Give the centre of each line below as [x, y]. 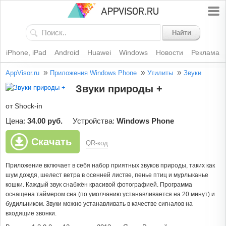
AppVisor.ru [22, 73]
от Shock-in [24, 106]
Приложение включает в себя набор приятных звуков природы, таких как [110, 166]
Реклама [205, 53]
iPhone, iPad [26, 53]
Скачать [51, 142]
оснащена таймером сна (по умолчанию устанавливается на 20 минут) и [110, 194]
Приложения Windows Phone [93, 73]
